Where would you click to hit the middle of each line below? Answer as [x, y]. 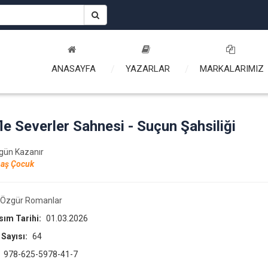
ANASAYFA [74, 69]
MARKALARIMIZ [232, 69]
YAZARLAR [148, 69]
